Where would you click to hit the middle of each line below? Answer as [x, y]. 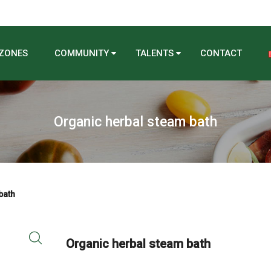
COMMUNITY [82, 53]
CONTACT [221, 53]
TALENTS [155, 53]
